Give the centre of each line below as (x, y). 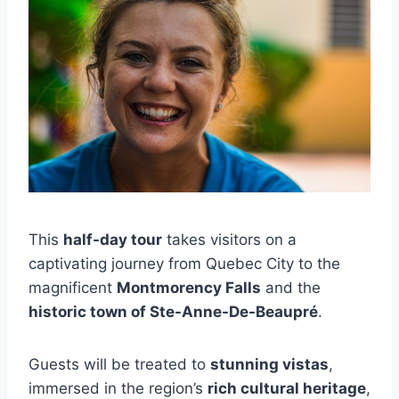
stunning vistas (269, 364)
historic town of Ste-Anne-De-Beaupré (173, 311)
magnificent (73, 287)
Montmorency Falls (189, 287)
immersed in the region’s (118, 388)
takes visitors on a (229, 239)
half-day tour (113, 239)
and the (291, 287)
